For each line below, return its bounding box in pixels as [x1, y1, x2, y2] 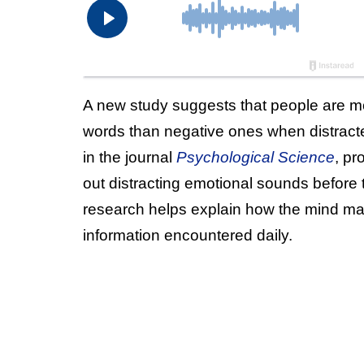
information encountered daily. [83, 226, 292, 244]
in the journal [83, 148, 176, 166]
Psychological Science [176, 148, 335, 166]
